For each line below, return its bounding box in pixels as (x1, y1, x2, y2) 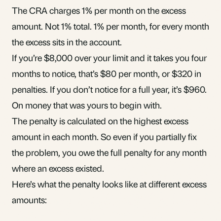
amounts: (12, 193, 47, 205)
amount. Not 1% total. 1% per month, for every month (12, 20, 209, 32)
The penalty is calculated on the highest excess (12, 114, 188, 126)
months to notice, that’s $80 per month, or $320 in (12, 67, 201, 79)
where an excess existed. (12, 162, 104, 174)
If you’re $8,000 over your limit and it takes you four (12, 51, 207, 63)
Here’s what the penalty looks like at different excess (12, 178, 207, 189)
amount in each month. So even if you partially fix (12, 130, 197, 142)
